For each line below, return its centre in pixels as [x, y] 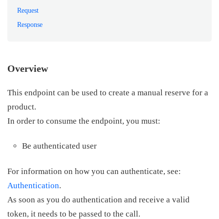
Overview [28, 69]
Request [28, 11]
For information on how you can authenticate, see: [94, 172]
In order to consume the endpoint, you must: [84, 121]
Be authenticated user [59, 146]
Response [30, 25]
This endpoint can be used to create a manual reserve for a [108, 93]
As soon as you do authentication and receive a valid [99, 200]
